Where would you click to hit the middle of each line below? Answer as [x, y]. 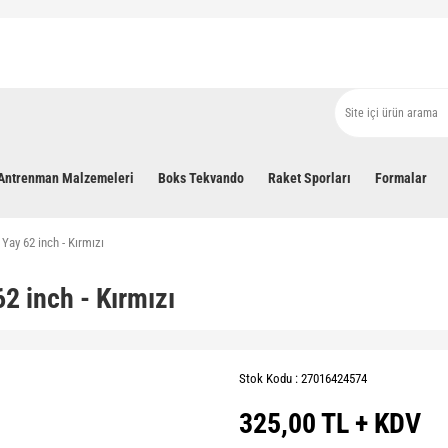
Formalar [401, 178]
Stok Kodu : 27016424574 [303, 378]
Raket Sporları [309, 178]
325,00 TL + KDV [330, 423]
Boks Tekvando [201, 178]
